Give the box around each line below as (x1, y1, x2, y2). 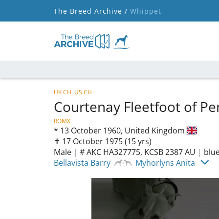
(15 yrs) (125, 136, 152, 147)
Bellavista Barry (54, 157, 110, 168)
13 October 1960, (60, 125, 125, 136)
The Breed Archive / (54, 6, 128, 16)
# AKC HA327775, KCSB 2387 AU (80, 147, 196, 157)
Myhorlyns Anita (135, 157, 195, 168)
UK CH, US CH (54, 88, 92, 96)
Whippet (128, 6, 161, 16)
